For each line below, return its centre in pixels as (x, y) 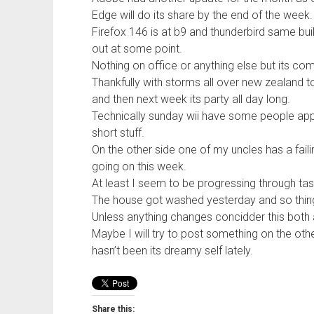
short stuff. (118, 133)
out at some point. (137, 49)
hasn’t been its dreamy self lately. (172, 251)
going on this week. (139, 166)
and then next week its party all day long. (191, 99)
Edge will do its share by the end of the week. (202, 15)
